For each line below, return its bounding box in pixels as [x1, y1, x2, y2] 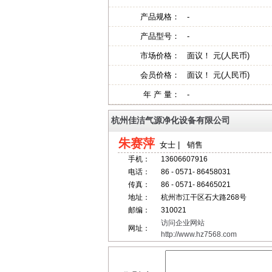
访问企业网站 [160, 219, 205, 227]
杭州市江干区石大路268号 [160, 193, 246, 202]
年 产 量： [143, 90, 180, 99]
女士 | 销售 [154, 140, 203, 149]
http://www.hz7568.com [160, 230, 237, 239]
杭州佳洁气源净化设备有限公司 [111, 115, 230, 125]
